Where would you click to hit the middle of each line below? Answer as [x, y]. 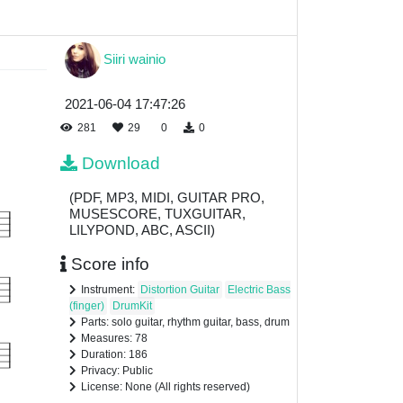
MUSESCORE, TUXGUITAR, [157, 214]
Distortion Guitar [180, 290]
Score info [110, 264]
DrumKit [132, 306]
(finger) [87, 306]
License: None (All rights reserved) [166, 387]
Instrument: [109, 290]
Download [121, 164]
